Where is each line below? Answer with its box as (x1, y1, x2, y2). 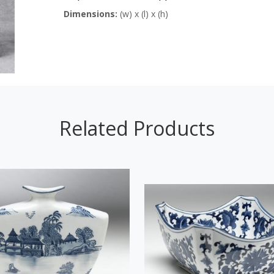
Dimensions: (64, 7, 117, 20)
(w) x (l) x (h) (117, 7, 168, 20)
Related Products (59, 114, 215, 141)
